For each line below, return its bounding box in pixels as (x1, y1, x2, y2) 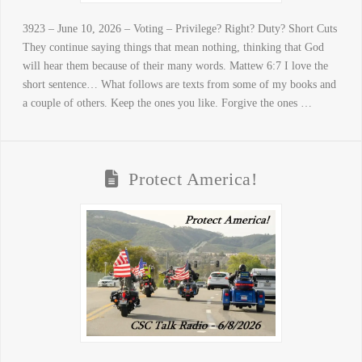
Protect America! (128, 169, 258, 189)
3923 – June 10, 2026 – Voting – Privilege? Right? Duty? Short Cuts (22, 22, 337, 35)
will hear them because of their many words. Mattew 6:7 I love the (22, 59, 328, 72)
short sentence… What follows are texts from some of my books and (22, 78, 336, 90)
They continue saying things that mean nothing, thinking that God (22, 40, 324, 53)
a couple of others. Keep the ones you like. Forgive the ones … (22, 96, 312, 109)
